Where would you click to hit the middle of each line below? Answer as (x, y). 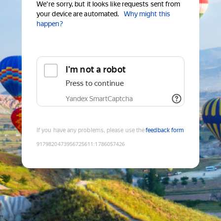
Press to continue (95, 84)
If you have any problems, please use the (91, 130)
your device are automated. (78, 14)
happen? (50, 24)
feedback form (165, 130)
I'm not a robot (96, 70)
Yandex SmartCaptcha (99, 99)
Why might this (147, 14)
